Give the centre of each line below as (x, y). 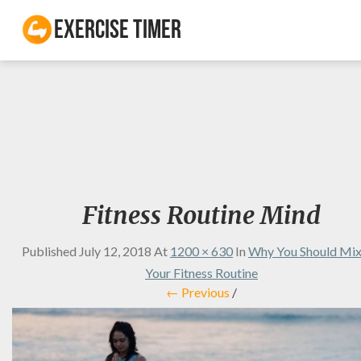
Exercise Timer (118, 33)
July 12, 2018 (115, 251)
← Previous (198, 292)
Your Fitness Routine (201, 273)
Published (50, 251)
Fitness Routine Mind (201, 215)
